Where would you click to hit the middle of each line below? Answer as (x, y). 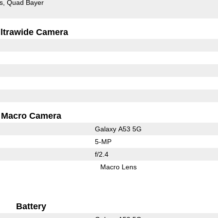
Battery (31, 206)
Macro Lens (119, 167)
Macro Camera (31, 116)
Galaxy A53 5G (118, 129)
